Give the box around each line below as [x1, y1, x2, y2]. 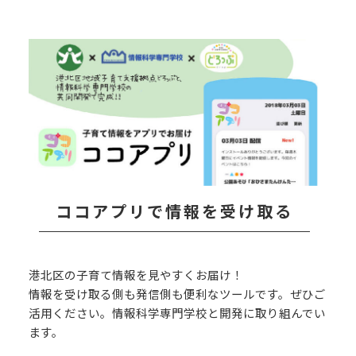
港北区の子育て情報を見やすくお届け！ [29, 265, 243, 283]
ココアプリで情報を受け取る [56, 199, 294, 222]
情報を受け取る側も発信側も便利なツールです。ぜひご [29, 284, 326, 302]
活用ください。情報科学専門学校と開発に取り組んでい [29, 304, 326, 321]
